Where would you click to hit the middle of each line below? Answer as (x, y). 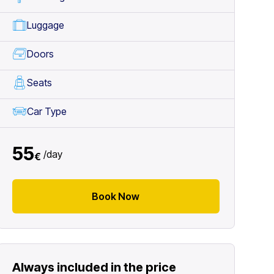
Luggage (45, 25)
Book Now (116, 196)
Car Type (46, 111)
